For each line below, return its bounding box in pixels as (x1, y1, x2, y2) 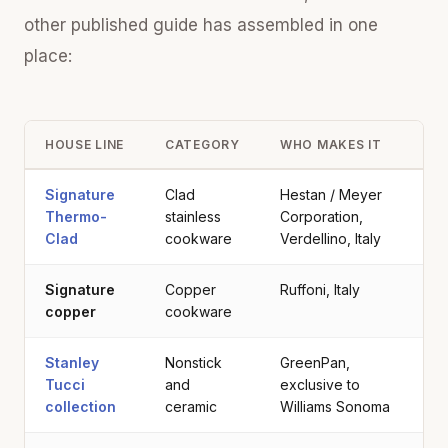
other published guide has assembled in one (24, 14, 378, 35)
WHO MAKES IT (280, 136, 382, 152)
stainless (165, 207, 221, 225)
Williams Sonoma (280, 397, 390, 415)
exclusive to (280, 375, 360, 393)
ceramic (165, 397, 217, 415)
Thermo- (45, 207, 107, 225)
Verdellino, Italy (280, 229, 381, 247)
